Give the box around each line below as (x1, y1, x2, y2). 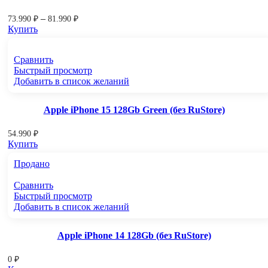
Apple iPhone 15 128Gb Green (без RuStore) (43, 105, 225, 115)
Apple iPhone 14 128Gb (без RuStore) (57, 230, 211, 241)
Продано (14, 159, 50, 169)
